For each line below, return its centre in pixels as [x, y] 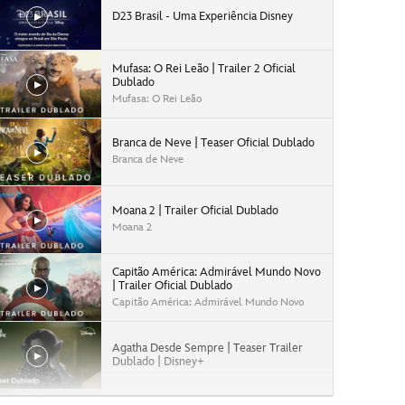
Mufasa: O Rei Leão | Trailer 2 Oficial [204, 68]
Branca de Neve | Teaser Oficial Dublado [213, 143]
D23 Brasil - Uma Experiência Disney [202, 16]
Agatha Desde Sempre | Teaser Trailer [207, 348]
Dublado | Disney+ [158, 362]
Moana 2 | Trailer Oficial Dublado [195, 211]
